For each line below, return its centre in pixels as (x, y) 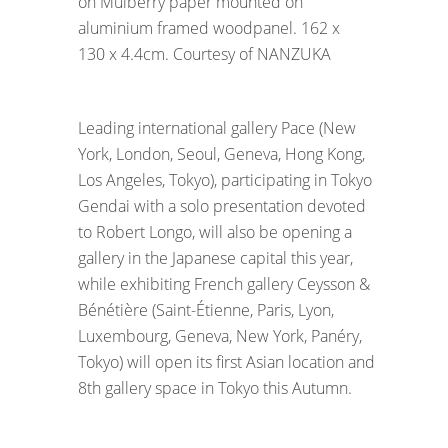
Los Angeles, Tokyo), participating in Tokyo (225, 179)
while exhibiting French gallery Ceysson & (224, 283)
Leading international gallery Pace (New (217, 127)
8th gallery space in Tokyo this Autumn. (215, 387)
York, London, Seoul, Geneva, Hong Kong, (221, 153)
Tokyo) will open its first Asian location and (226, 361)
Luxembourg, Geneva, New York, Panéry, (220, 335)
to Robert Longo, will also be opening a (215, 231)
